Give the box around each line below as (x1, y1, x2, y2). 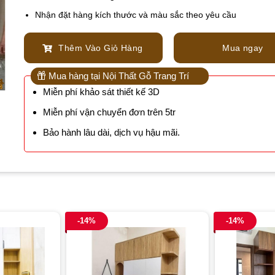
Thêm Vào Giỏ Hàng (55, 42, 143, 53)
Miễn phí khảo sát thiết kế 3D (42, 87, 160, 98)
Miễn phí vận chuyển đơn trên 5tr (42, 107, 176, 118)
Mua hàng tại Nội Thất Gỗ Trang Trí (46, 71, 189, 82)
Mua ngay (222, 42, 263, 53)
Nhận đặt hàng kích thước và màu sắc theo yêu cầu (35, 9, 237, 20)
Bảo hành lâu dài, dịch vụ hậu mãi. (42, 127, 180, 138)
